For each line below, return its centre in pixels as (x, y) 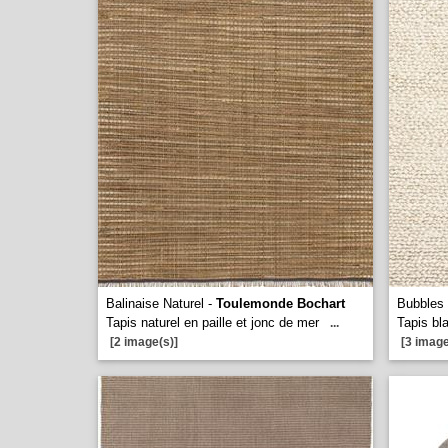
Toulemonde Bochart (280, 303)
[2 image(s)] (144, 342)
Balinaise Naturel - (161, 303)
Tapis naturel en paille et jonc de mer (212, 322)
